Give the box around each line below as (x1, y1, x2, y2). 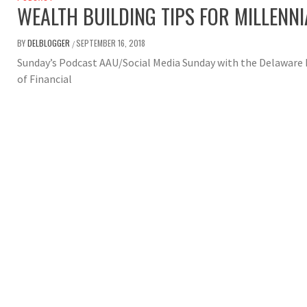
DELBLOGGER (27, 37, 72, 49)
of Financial (17, 72, 72, 86)
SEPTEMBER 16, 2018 (76, 37, 145, 49)
